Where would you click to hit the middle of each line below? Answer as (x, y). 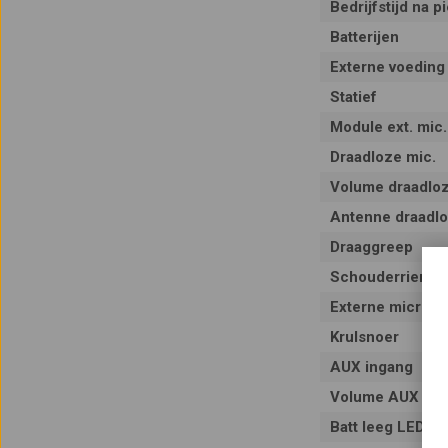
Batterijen (364, 37)
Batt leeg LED (377, 427)
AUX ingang (371, 367)
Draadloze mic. (382, 157)
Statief (353, 97)
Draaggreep (371, 247)
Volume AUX (374, 397)
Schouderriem (380, 277)
